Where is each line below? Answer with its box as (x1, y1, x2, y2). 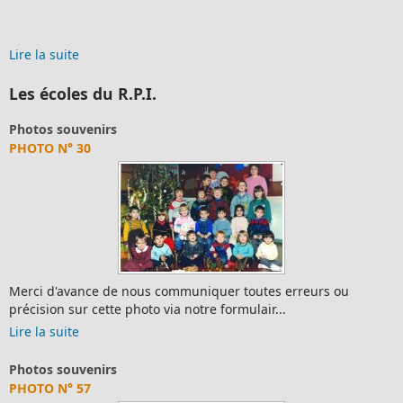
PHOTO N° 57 (9, 380, 91, 398)
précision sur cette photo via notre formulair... (9, 300, 286, 318)
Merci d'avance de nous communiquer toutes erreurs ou (9, 282, 349, 300)
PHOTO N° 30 (9, 139, 91, 157)
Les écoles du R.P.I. (9, 83, 157, 105)
